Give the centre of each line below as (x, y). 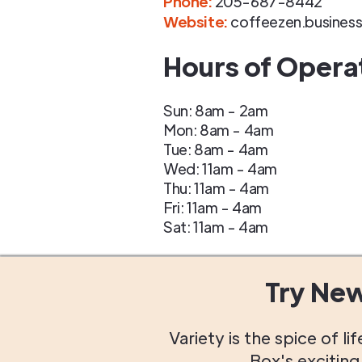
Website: (196, 21)
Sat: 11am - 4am (216, 227)
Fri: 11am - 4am (213, 207)
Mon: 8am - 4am (219, 130)
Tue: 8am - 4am (216, 149)
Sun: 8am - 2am (216, 110)
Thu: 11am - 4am (216, 188)
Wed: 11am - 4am (220, 168)
